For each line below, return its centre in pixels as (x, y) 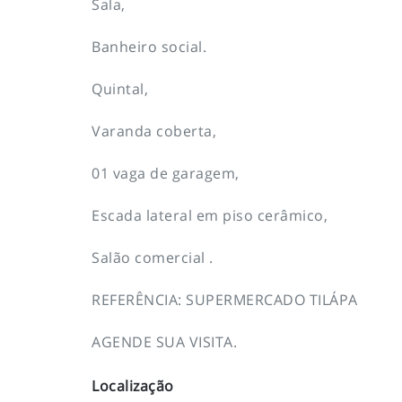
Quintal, (120, 88)
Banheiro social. (149, 46)
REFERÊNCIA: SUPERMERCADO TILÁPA (225, 299)
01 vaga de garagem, (166, 173)
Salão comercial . (153, 257)
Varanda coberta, (154, 131)
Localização (133, 385)
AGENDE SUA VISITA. (164, 341)
